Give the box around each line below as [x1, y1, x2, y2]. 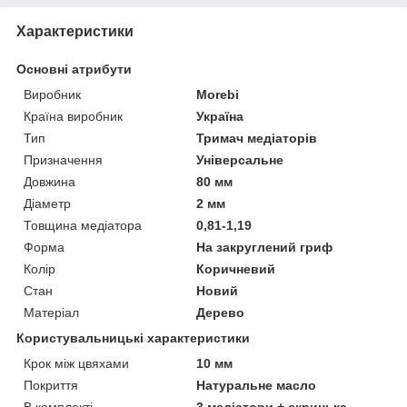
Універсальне [196, 152, 284, 167]
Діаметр [24, 195, 71, 211]
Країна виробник [24, 108, 123, 124]
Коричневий [196, 261, 276, 276]
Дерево [196, 304, 245, 320]
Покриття [24, 377, 78, 392]
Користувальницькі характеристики [16, 330, 250, 345]
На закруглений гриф [196, 239, 333, 254]
